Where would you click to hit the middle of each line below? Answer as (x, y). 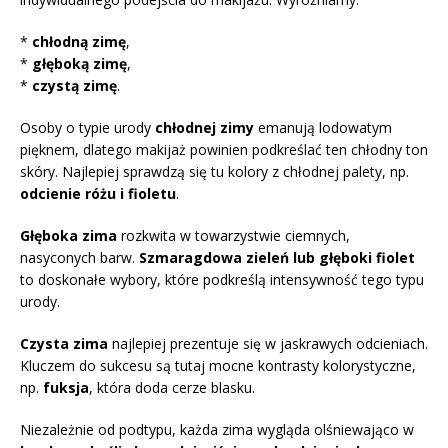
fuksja (66, 388)
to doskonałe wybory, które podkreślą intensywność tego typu (222, 280)
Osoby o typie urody (87, 128)
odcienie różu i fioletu (98, 194)
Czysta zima (64, 344)
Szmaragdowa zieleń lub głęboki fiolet (277, 258)
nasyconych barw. (79, 258)
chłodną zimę (79, 42)
